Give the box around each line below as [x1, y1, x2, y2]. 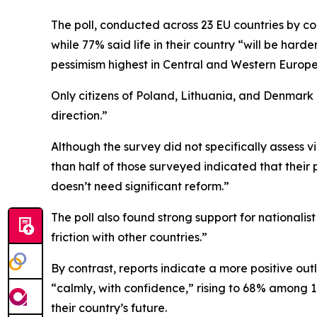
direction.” [51, 108, 108, 122]
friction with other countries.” [51, 229, 207, 244]
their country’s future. [51, 300, 167, 315]
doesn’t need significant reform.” [51, 178, 229, 193]
